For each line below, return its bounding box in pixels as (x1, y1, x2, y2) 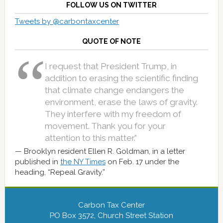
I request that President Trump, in (44, 61, 177, 72)
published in (14, 157, 60, 167)
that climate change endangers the (44, 85, 184, 96)
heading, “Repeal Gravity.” (14, 168, 105, 177)
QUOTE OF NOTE (82, 37, 141, 46)
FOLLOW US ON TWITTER (66, 1, 157, 9)
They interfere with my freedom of (44, 109, 181, 119)
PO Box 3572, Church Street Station (49, 211, 173, 221)
